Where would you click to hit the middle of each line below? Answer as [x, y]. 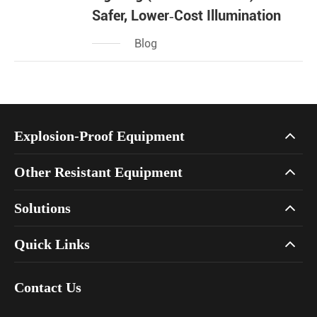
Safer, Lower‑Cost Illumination [186, 16]
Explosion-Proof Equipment [99, 136]
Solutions [42, 208]
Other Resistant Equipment [98, 172]
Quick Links [52, 244]
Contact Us [48, 288]
